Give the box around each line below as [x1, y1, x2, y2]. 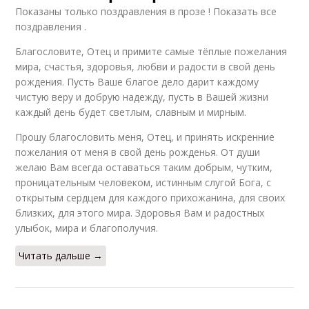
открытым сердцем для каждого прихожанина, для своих [15, 190, 286, 204]
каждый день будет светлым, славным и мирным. [15, 105, 247, 119]
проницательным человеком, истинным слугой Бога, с [15, 175, 272, 189]
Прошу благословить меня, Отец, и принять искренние [15, 130, 275, 143]
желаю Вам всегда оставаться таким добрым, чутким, [15, 160, 273, 174]
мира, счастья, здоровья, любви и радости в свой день [15, 59, 276, 73]
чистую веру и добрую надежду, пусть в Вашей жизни [15, 90, 269, 103]
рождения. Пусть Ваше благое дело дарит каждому [15, 74, 259, 88]
